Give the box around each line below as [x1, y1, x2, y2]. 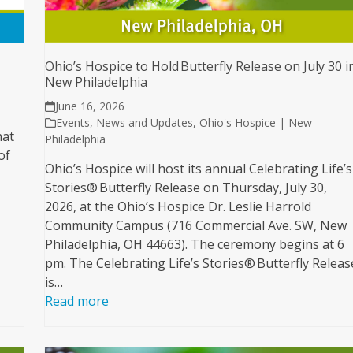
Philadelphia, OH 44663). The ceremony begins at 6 [45, 236, 345, 254]
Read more [45, 292, 110, 310]
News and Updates [96, 115, 194, 131]
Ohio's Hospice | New [199, 115, 313, 131]
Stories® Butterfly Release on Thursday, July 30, [45, 179, 328, 197]
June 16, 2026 [54, 98, 124, 114]
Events [56, 115, 91, 131]
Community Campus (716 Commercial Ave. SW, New [45, 217, 347, 235]
